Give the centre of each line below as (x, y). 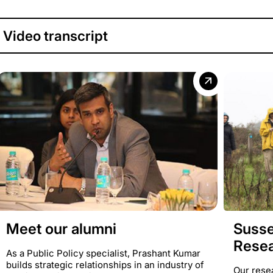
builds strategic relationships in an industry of (105, 264)
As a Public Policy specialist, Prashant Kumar (103, 253)
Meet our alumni (61, 229)
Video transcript (55, 35)
